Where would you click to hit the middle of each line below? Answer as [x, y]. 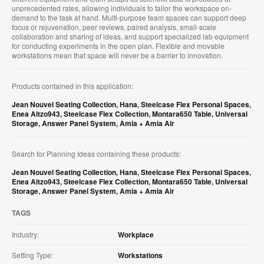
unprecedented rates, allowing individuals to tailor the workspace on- [122, 8]
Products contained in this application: [72, 85]
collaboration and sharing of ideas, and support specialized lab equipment [130, 36]
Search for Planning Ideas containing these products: [96, 153]
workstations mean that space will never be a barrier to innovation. [117, 55]
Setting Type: [32, 255]
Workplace [136, 234]
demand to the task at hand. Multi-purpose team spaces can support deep [129, 17]
